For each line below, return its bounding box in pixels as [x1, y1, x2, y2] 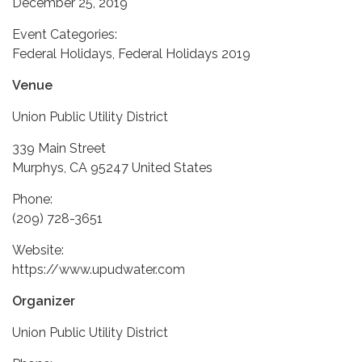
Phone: [12, 191, 53, 207]
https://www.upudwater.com [12, 261, 185, 277]
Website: [12, 242, 64, 258]
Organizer [12, 293, 75, 309]
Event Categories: [12, 26, 117, 42]
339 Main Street [12, 140, 106, 156]
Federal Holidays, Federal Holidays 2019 [12, 45, 250, 61]
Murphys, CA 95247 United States [12, 159, 213, 175]
